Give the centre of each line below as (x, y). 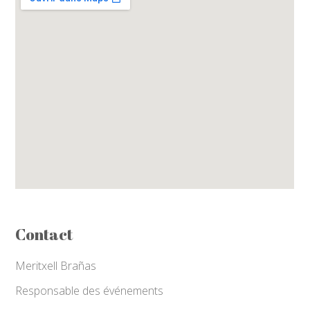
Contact (44, 235)
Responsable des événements (90, 291)
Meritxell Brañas (56, 266)
